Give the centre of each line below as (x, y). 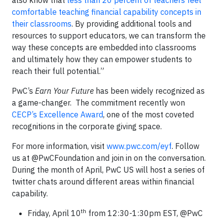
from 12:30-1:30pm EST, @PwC (145, 213)
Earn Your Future (64, 91)
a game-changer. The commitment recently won (98, 103)
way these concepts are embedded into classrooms (104, 47)
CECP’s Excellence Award (57, 114)
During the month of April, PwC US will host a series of (108, 170)
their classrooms (42, 24)
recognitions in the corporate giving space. (87, 126)
